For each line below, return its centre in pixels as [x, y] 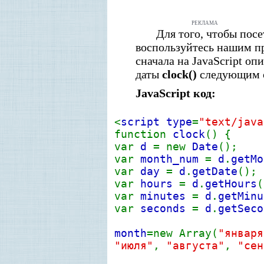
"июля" [134, 245]
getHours [231, 184]
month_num [173, 159]
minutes [166, 196]
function [143, 134]
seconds [166, 208]
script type [156, 122]
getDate [215, 171]
